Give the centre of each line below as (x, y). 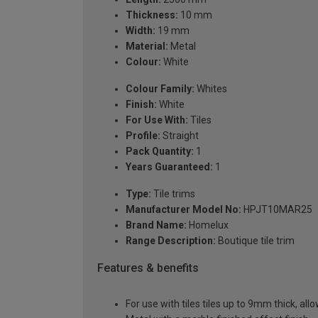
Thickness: (152, 15)
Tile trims (173, 194)
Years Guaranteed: (169, 167)
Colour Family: (160, 89)
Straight (180, 136)
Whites (211, 89)
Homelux (208, 225)
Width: (141, 31)
